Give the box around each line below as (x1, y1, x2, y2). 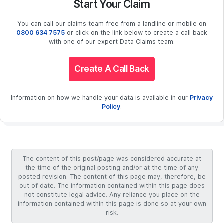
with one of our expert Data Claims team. (49, 37, 175, 45)
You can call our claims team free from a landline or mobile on (17, 19, 206, 27)
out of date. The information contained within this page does (19, 182, 205, 190)
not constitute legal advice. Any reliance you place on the (24, 191, 200, 199)
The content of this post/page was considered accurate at (22, 155, 201, 163)
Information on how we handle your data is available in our (11, 94, 190, 102)
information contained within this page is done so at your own (17, 200, 206, 208)
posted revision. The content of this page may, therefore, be (18, 173, 206, 181)
